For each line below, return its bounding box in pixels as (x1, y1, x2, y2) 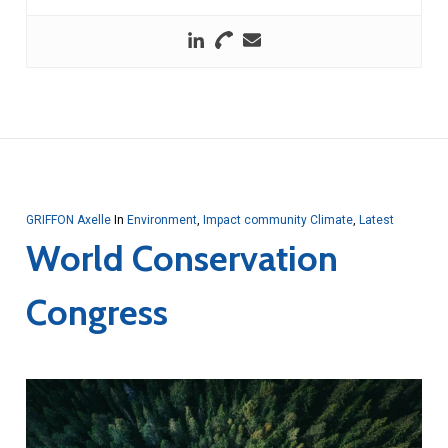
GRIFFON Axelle (25, 213, 111, 228)
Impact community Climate (202, 213, 353, 228)
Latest (358, 213, 394, 228)
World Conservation (25, 236, 338, 281)
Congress (25, 290, 168, 335)
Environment (126, 213, 197, 228)
